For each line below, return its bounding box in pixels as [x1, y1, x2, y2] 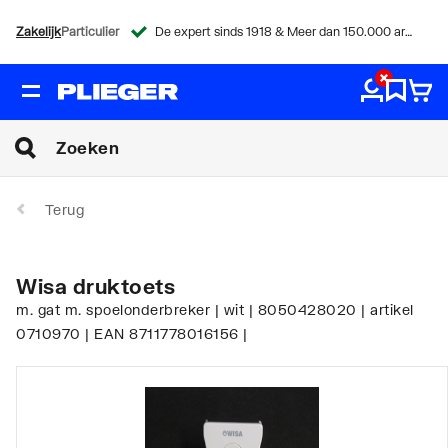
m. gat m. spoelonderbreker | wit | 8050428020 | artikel [16, 300, 414, 318]
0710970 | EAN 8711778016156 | [16, 324, 248, 342]
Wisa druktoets [16, 273, 175, 298]
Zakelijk [16, 24, 61, 39]
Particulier [61, 24, 119, 39]
